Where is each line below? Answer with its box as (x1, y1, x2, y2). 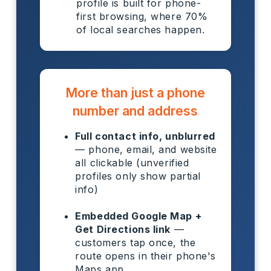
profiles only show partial (75, 169, 201, 182)
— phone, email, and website (75, 143, 217, 155)
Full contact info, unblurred (75, 129, 216, 142)
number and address (73, 102, 198, 119)
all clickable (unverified (75, 156, 189, 169)
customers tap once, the (75, 236, 196, 249)
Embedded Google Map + (75, 209, 202, 222)
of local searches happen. (76, 23, 205, 36)
